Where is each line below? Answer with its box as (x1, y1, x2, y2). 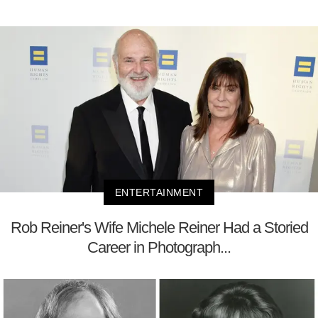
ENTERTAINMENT (114, 187, 204, 199)
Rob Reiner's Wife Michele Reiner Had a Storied (10, 219, 308, 237)
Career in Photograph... (87, 238, 231, 257)
